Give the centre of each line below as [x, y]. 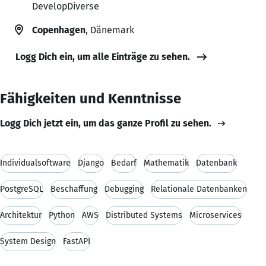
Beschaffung [74, 189]
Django [91, 163]
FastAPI [77, 241]
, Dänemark [110, 30]
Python [62, 215]
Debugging [124, 189]
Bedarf [124, 163]
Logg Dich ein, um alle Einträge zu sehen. [103, 56]
